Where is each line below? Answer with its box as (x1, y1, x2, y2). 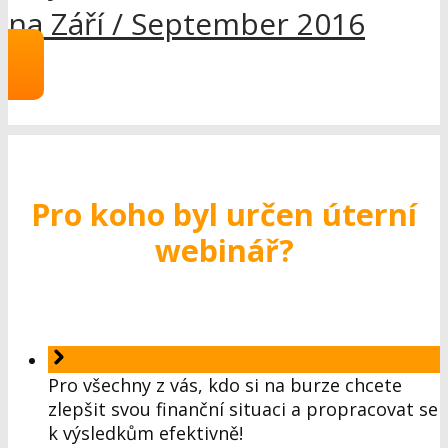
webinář (154, 228, 279, 271)
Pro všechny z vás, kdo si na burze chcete (48, 373, 402, 398)
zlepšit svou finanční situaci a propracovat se (48, 397, 438, 422)
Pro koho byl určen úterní (31, 192, 417, 235)
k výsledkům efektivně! (48, 421, 243, 446)
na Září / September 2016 (8, 3, 365, 45)
